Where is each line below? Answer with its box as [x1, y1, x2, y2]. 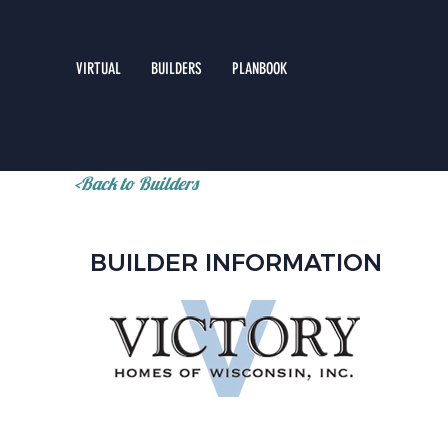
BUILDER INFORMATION [89, 248, 382, 277]
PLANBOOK [231, 59, 287, 78]
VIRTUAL [75, 59, 121, 78]
